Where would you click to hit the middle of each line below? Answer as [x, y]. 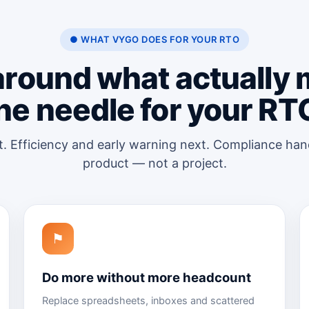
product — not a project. [154, 163]
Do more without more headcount [147, 278]
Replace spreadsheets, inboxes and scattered [148, 301]
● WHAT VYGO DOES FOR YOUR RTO [154, 40]
